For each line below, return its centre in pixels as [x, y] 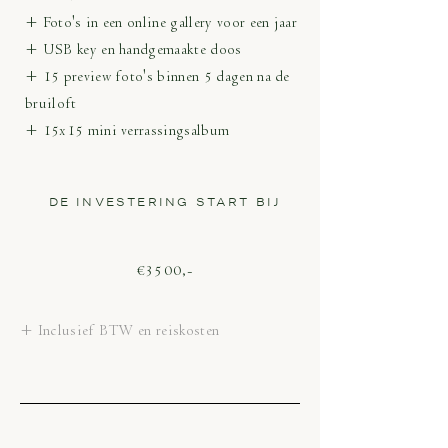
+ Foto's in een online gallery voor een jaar [161, 22]
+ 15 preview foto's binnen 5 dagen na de [157, 76]
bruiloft [51, 103]
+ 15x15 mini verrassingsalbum [127, 130]
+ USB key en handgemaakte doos [133, 49]
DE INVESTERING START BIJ [165, 202]
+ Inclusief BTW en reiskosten [120, 330]
